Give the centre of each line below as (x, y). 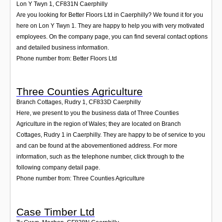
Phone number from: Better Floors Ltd (67, 58)
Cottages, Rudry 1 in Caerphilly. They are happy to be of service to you (111, 135)
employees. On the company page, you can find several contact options (112, 36)
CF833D (100, 102)
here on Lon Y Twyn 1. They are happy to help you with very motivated (110, 26)
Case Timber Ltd (55, 212)
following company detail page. (58, 168)
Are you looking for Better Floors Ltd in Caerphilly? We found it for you (110, 15)
